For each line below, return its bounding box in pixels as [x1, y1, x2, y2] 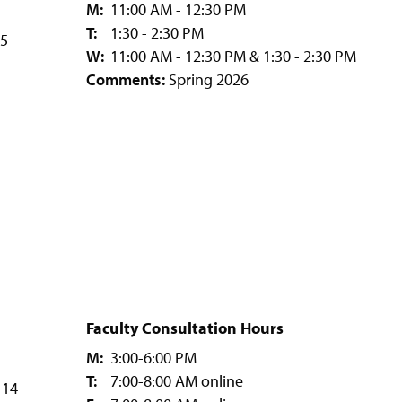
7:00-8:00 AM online [106, 370, 243, 391]
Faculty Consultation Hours [86, 317, 284, 338]
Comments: [86, 68, 165, 90]
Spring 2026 [165, 68, 249, 90]
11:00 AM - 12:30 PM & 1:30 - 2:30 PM [106, 45, 356, 66]
